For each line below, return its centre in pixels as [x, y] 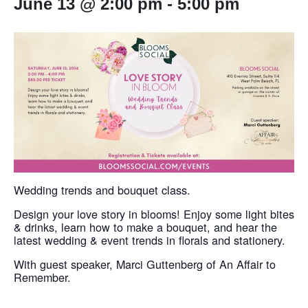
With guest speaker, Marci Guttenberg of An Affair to [145, 264]
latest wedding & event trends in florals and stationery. [150, 240]
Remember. [42, 277]
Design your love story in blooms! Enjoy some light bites [154, 214]
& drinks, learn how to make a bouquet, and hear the [145, 227]
